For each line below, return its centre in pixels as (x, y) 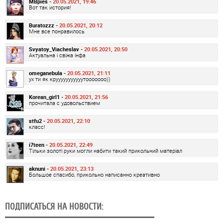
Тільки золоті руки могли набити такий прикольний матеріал (106, 151)
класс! (37, 127)
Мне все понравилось (57, 31)
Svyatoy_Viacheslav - (56, 49)
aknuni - (40, 169)
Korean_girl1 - (47, 97)
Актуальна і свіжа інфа (57, 55)
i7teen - (39, 145)
